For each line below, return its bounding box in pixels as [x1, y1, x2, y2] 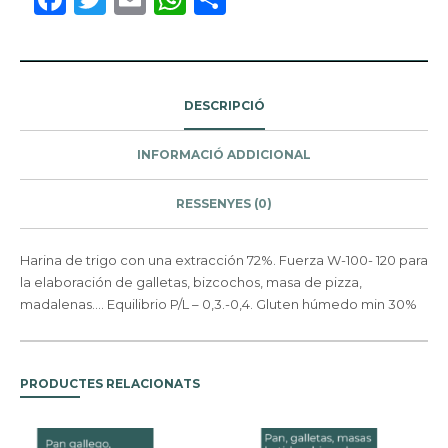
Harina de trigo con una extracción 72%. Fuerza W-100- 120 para [20, 251, 428, 268]
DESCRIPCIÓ [183, 97, 265, 113]
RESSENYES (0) [176, 195, 272, 211]
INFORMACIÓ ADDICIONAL [137, 146, 311, 162]
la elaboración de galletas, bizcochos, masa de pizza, [20, 273, 362, 290]
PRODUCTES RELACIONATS [20, 375, 200, 391]
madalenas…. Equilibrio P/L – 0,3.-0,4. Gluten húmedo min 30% [20, 295, 417, 312]
